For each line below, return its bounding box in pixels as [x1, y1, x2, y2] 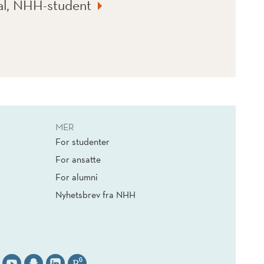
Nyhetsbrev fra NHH [55, 189, 136, 201]
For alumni [55, 171, 98, 183]
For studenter [55, 136, 110, 148]
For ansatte [55, 153, 101, 166]
